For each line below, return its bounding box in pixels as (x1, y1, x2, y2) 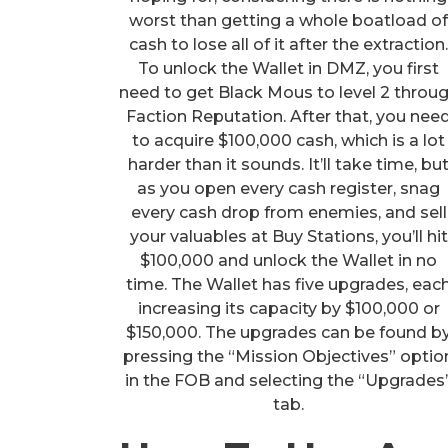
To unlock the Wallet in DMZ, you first (138, 58, 440, 78)
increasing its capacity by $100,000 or (137, 298, 440, 318)
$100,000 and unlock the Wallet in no (140, 250, 438, 270)
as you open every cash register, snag (137, 178, 441, 198)
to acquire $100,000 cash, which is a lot (132, 130, 446, 150)
